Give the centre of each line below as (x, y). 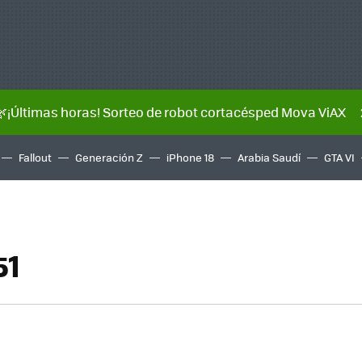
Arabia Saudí (269, 157)
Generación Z (109, 157)
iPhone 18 (190, 157)
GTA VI (339, 157)
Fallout (35, 157)
